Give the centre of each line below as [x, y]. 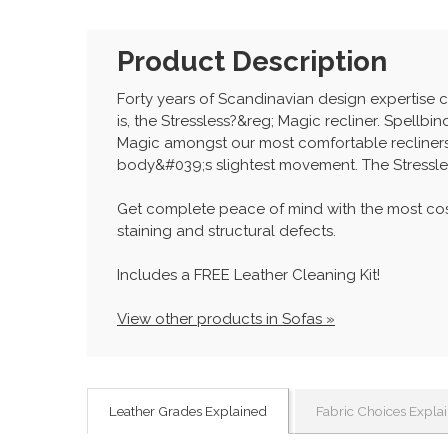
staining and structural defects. [226, 230]
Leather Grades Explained [188, 410]
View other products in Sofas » [226, 318]
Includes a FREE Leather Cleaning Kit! [248, 274]
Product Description [252, 60]
